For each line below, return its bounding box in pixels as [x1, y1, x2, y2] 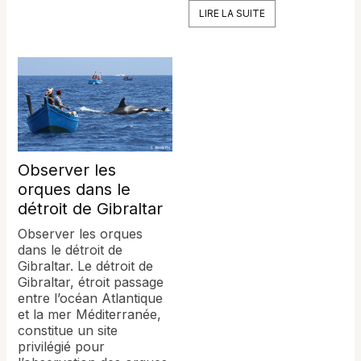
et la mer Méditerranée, [18, 305, 162, 322]
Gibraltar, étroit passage [18, 273, 164, 290]
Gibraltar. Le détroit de [18, 257, 154, 274]
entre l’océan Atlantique [18, 289, 164, 306]
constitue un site [18, 322, 118, 338]
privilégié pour [18, 338, 106, 355]
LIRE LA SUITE [199, 6, 265, 19]
